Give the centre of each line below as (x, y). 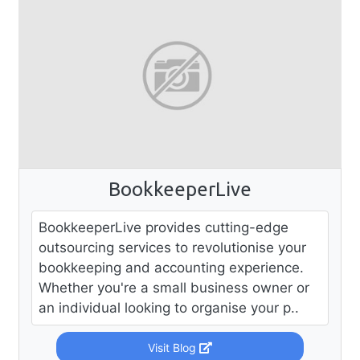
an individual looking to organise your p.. (169, 307)
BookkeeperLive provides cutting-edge (164, 227)
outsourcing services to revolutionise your (172, 247)
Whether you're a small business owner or (174, 287)
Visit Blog (173, 347)
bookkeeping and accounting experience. (171, 267)
